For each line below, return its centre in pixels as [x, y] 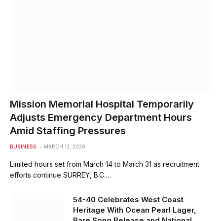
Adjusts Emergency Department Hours [101, 118]
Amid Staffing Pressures [68, 131]
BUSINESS [23, 147]
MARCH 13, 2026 [65, 147]
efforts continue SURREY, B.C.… [60, 175]
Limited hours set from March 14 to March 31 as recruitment [105, 164]
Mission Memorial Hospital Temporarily [102, 104]
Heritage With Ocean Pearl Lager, [135, 210]
